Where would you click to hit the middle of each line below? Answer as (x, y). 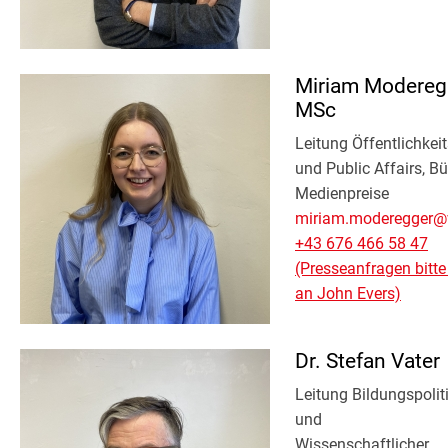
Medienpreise (342, 193)
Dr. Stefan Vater (367, 361)
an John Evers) (348, 293)
